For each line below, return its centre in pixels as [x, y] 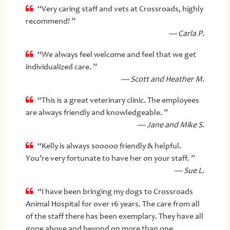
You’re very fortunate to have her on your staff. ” [110, 158]
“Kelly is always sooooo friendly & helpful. [109, 146]
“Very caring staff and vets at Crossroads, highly [120, 8]
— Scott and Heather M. [163, 79]
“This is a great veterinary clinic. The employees [118, 100]
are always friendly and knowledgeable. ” [97, 112]
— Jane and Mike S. [171, 124]
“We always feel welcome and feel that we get [117, 54]
